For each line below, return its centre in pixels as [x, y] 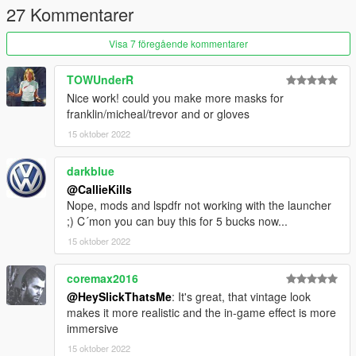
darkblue [91, 170]
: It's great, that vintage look [241, 296]
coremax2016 [103, 278]
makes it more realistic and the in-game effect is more [201, 312]
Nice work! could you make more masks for [175, 97]
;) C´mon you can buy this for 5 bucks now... [177, 221]
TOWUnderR [100, 79]
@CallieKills [99, 189]
